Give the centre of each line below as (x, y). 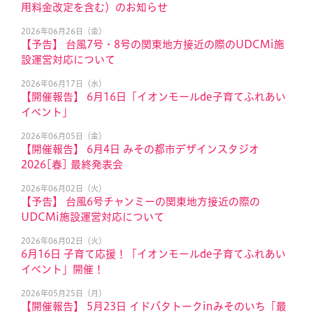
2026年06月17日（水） (64, 83)
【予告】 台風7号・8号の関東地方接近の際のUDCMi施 (153, 44)
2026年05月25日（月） (64, 293)
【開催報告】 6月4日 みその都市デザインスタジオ (140, 149)
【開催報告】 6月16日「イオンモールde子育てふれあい (153, 97)
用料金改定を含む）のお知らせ (94, 7)
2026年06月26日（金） (64, 31)
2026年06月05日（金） (64, 136)
